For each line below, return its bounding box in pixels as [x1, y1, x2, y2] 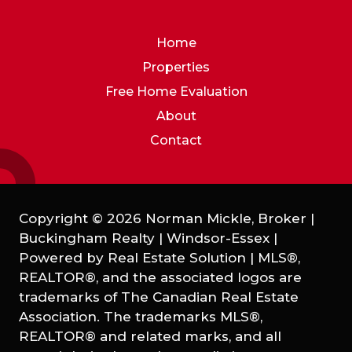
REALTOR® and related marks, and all [19, 328, 281, 345]
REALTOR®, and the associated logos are [19, 269, 302, 286]
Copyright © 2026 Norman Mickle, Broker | [19, 211, 314, 227]
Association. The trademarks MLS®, [19, 309, 262, 325]
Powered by [19, 250, 108, 266]
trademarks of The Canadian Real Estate [19, 289, 299, 306]
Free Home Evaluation [104, 84, 247, 100]
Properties [142, 60, 210, 75]
